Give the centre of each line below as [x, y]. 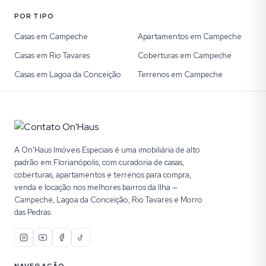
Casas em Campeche [51, 37]
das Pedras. [33, 212]
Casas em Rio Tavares [52, 56]
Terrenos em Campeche [180, 75]
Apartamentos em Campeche [190, 37]
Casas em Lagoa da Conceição [68, 75]
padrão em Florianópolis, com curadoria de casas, [99, 162]
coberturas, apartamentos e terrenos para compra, [103, 175]
